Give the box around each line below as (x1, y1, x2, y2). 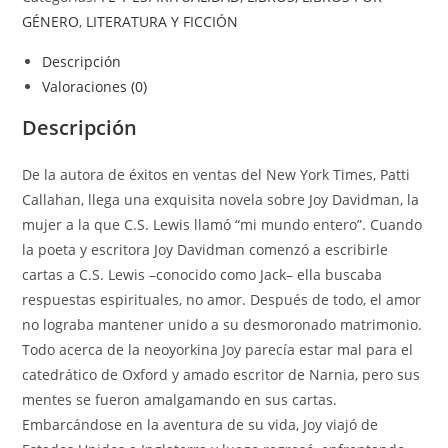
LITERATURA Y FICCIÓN (86, 11, 239, 31)
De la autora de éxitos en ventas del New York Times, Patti (22, 164, 411, 184)
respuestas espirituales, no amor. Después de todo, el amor (22, 289, 422, 309)
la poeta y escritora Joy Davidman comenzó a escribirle (22, 239, 389, 259)
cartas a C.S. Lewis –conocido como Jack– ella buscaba (22, 264, 383, 284)
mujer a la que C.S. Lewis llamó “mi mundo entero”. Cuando (22, 214, 423, 234)
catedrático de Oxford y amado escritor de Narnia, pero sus (22, 364, 421, 384)
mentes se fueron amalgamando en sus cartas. (22, 389, 338, 409)
